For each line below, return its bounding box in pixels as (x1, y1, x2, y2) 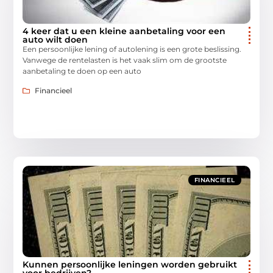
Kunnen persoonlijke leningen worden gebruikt (23, 259, 238, 271)
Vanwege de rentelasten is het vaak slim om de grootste (23, 55, 227, 65)
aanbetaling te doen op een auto (23, 66, 142, 76)
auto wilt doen (23, 34, 88, 45)
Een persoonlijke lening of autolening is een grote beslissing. (23, 44, 242, 54)
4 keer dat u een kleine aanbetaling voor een (23, 25, 226, 37)
